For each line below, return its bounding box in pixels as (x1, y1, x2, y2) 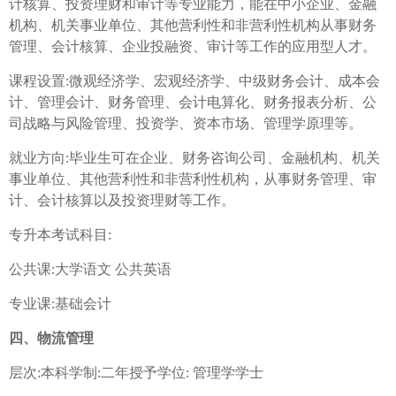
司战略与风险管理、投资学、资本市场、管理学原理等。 (9, 116, 362, 132)
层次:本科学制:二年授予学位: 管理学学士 (9, 365, 263, 381)
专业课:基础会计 (9, 296, 111, 312)
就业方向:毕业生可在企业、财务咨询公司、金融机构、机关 (9, 150, 380, 166)
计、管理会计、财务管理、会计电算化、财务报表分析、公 (9, 95, 377, 110)
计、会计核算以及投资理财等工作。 (9, 193, 235, 209)
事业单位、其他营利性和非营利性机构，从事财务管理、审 (9, 171, 377, 187)
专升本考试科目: (9, 227, 111, 243)
